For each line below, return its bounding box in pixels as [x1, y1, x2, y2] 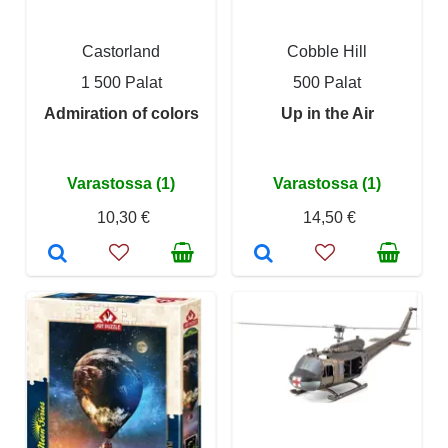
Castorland [82, 42, 160, 60]
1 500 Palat [80, 73, 162, 91]
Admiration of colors [43, 104, 199, 122]
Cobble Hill [287, 42, 367, 60]
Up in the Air [280, 104, 374, 122]
